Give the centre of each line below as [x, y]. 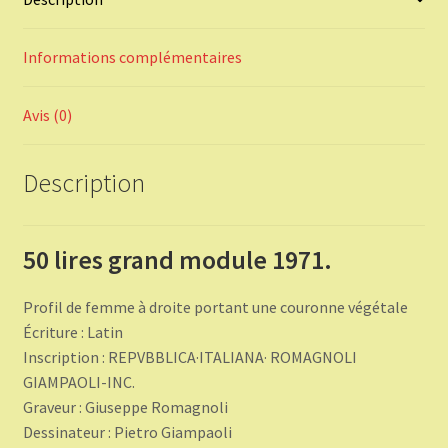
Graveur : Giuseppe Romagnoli [125, 406]
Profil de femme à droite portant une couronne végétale [215, 306]
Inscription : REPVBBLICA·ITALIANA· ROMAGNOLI [189, 356]
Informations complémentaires [132, 56]
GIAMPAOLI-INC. [78, 381]
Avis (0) [47, 114]
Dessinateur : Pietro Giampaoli [127, 431]
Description [83, 182]
